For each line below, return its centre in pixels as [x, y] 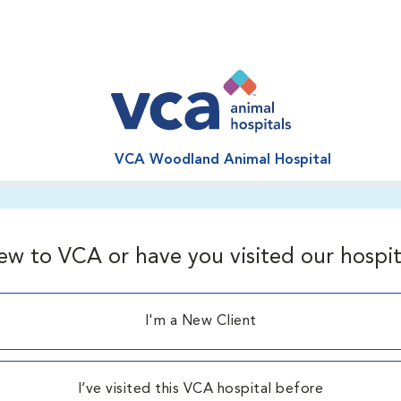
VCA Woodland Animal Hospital [223, 160]
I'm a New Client [200, 321]
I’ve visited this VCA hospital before [200, 389]
